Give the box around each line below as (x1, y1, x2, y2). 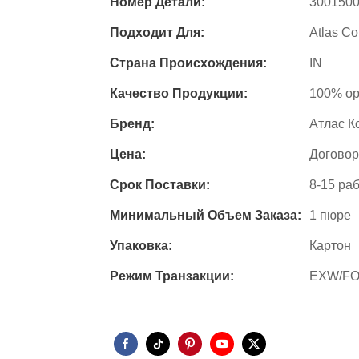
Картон (309, 239, 351, 253)
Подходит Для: (110, 26, 204, 40)
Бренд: (110, 117, 155, 131)
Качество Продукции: (110, 87, 248, 101)
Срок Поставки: (110, 178, 210, 192)
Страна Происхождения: (110, 56, 267, 71)
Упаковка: (110, 239, 172, 253)
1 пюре (309, 208, 351, 223)
